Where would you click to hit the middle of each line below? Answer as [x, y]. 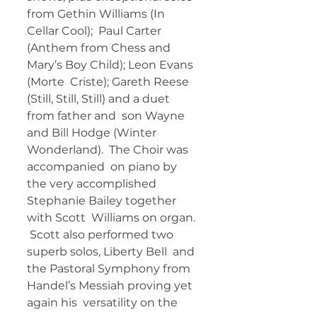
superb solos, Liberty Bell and [112, 252]
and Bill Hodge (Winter [93, 133]
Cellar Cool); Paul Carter [96, 31]
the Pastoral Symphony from [110, 269]
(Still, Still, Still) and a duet [100, 99]
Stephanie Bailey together [103, 201]
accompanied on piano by [103, 167]
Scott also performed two [102, 235]
